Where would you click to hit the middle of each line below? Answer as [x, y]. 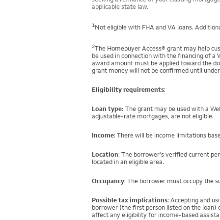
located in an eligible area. [128, 162]
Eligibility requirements [128, 89]
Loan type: [108, 109]
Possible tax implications [130, 200]
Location [105, 154]
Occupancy [108, 181]
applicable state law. [120, 7]
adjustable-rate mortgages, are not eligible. [153, 116]
